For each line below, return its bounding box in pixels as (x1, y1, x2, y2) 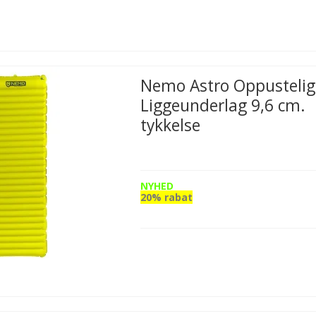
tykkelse (140, 114, 201, 136)
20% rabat (140, 190, 193, 204)
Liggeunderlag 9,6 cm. (140, 94, 306, 116)
